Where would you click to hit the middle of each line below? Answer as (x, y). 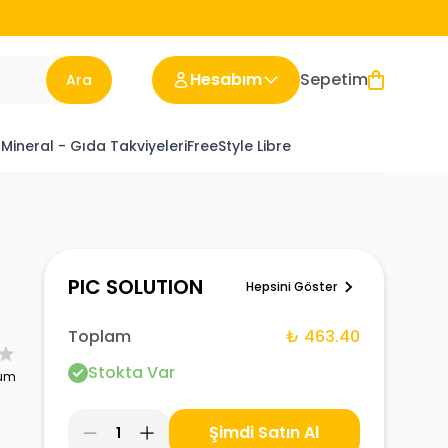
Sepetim (334, 79)
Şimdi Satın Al (264, 432)
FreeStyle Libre (239, 146)
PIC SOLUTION (135, 287)
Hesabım (226, 79)
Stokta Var (131, 372)
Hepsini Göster (292, 286)
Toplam (99, 336)
